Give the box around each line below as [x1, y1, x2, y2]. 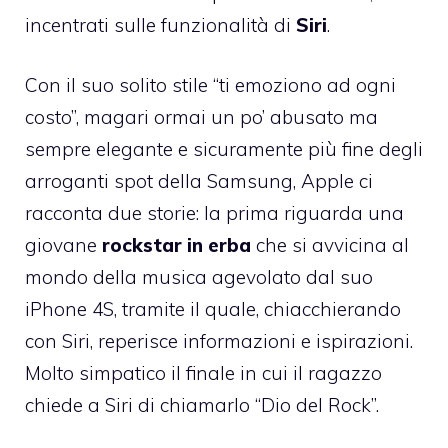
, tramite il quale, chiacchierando [114, 297, 401, 322]
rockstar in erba [102, 233, 251, 258]
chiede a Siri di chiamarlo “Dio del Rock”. [25, 393, 379, 418]
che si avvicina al [251, 233, 409, 258]
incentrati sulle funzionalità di [25, 12, 296, 37]
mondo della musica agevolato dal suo [25, 265, 373, 290]
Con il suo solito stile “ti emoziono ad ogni [25, 73, 396, 98]
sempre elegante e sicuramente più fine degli [25, 137, 423, 162]
